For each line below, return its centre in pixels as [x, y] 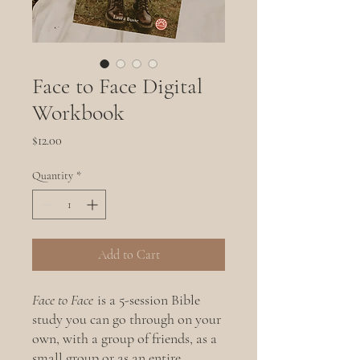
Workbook [78, 112]
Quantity [53, 176]
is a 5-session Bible [149, 300]
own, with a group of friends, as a [125, 338]
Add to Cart [129, 255]
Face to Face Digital [117, 86]
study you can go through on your [127, 319]
